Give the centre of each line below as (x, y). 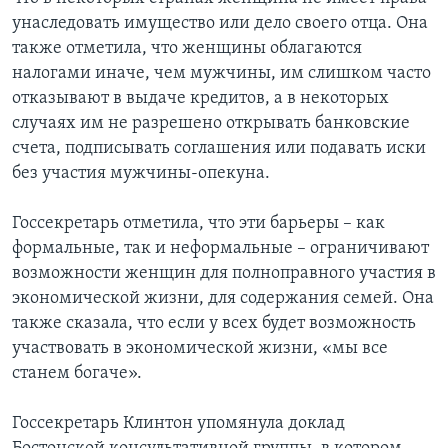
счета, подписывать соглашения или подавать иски (219, 149)
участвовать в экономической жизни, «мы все (200, 349)
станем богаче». (77, 374)
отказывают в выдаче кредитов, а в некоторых (200, 99)
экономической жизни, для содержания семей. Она (223, 299)
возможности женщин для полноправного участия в (224, 274)
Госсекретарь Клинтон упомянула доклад (178, 424)
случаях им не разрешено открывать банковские (211, 124)
